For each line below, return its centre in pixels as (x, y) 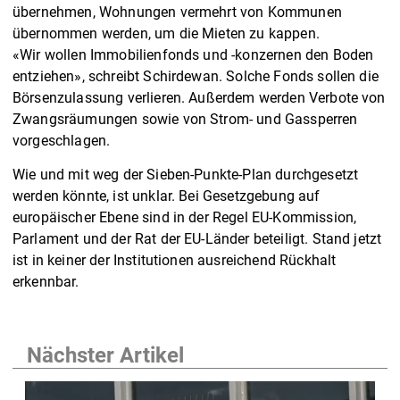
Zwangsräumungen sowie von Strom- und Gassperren (185, 119)
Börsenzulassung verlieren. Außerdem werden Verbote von (199, 97)
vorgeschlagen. (62, 140)
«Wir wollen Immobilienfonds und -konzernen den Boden (193, 54)
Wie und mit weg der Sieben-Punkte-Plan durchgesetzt (186, 174)
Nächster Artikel (105, 355)
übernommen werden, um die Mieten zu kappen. (166, 33)
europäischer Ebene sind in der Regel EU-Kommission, (185, 217)
